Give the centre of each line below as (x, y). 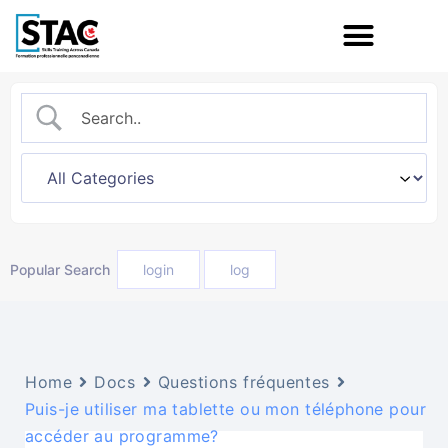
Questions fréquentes (243, 381)
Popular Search (60, 269)
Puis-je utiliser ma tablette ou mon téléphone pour (226, 408)
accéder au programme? (122, 435)
